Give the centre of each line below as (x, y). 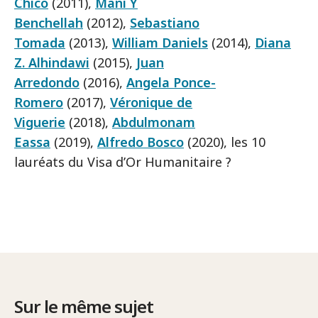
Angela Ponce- (171, 82)
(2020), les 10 (225, 142)
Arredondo (47, 82)
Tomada (40, 42)
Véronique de (151, 102)
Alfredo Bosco (141, 142)
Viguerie (40, 122)
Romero (39, 102)
